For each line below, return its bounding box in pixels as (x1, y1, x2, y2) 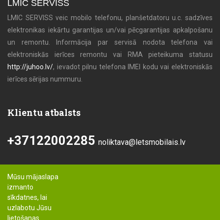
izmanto (7, 183, 33, 191)
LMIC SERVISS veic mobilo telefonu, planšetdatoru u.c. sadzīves (7, 14, 213, 22)
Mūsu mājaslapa (7, 173, 58, 181)
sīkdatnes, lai (7, 193, 47, 201)
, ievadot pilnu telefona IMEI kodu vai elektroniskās (53, 63, 213, 71)
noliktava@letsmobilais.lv (98, 137, 186, 147)
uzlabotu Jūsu (7, 204, 52, 212)
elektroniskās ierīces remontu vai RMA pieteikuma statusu (7, 51, 213, 58)
